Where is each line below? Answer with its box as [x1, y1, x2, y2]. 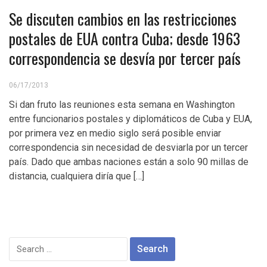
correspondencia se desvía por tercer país [9, 46, 241, 70]
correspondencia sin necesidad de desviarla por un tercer [9, 142, 248, 153]
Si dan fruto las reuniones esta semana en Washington [9, 99, 235, 110]
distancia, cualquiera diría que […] [9, 170, 144, 182]
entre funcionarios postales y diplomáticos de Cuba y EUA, [9, 113, 252, 125]
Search [8, 238, 39, 249]
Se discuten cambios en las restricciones [9, 7, 237, 30]
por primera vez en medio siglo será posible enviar [9, 128, 221, 139]
